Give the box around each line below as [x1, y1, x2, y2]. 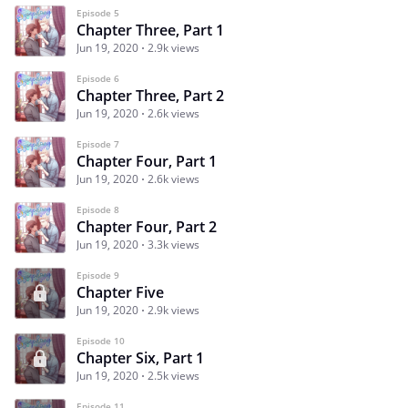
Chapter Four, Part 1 [76, 150, 217, 171]
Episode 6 [76, 71, 119, 85]
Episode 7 [76, 137, 119, 150]
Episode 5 [76, 5, 119, 19]
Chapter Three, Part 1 [76, 19, 224, 40]
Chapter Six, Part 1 [76, 347, 204, 368]
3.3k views [148, 236, 199, 252]
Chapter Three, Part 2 [76, 85, 224, 106]
